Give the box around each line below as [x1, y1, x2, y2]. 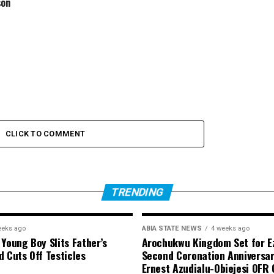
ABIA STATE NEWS [141, 224, 202, 232]
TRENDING [109, 185, 165, 198]
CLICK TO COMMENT [5, 128, 86, 138]
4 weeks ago [210, 224, 250, 232]
